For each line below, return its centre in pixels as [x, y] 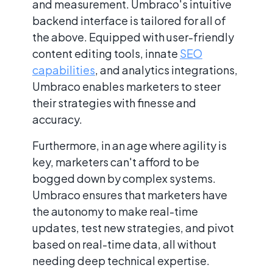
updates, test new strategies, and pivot [133, 228]
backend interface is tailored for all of [129, 21]
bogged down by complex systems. [124, 179]
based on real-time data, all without [124, 244]
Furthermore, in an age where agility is [129, 146]
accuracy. [57, 119]
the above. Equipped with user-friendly [133, 37]
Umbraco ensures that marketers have [130, 195]
